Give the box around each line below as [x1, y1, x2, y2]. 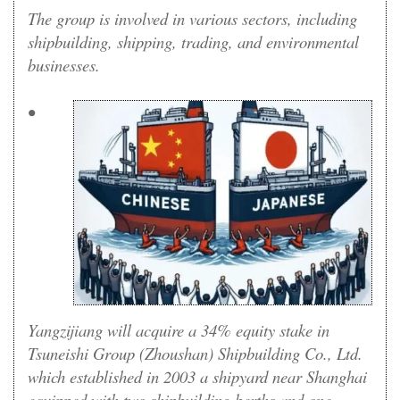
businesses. [28, 54, 100, 77]
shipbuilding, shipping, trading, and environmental [28, 30, 359, 54]
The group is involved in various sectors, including [28, 7, 357, 30]
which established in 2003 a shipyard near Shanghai [28, 364, 367, 387]
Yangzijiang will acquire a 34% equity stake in [28, 318, 329, 341]
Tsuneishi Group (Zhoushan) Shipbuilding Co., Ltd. [28, 341, 362, 364]
